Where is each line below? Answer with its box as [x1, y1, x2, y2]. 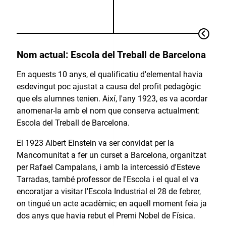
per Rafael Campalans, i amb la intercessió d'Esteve [16, 162, 200, 173]
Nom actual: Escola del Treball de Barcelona [16, 49, 206, 61]
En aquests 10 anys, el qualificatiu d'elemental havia [16, 69, 203, 79]
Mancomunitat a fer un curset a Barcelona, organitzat [16, 150, 206, 160]
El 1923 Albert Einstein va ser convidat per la [16, 138, 174, 148]
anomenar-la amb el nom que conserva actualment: [16, 105, 200, 116]
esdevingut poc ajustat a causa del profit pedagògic [16, 81, 201, 91]
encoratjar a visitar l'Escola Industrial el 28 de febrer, [16, 187, 201, 197]
